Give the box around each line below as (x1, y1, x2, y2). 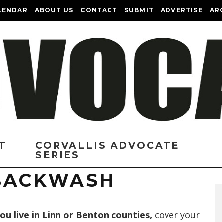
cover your (155, 209, 200, 221)
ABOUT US (34, 6, 74, 14)
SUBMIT (124, 6, 154, 14)
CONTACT (80, 6, 117, 14)
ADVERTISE (161, 6, 203, 14)
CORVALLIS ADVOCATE (35, 140, 180, 151)
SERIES (35, 149, 80, 161)
